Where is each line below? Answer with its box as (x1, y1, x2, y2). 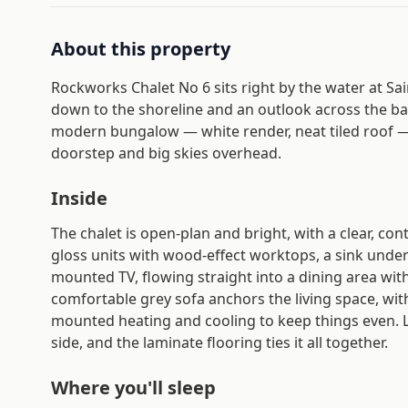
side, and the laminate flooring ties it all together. (51, 332, 388, 352)
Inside (51, 186, 107, 210)
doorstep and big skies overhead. (51, 143, 281, 163)
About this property (51, 36, 230, 61)
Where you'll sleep (51, 375, 216, 400)
